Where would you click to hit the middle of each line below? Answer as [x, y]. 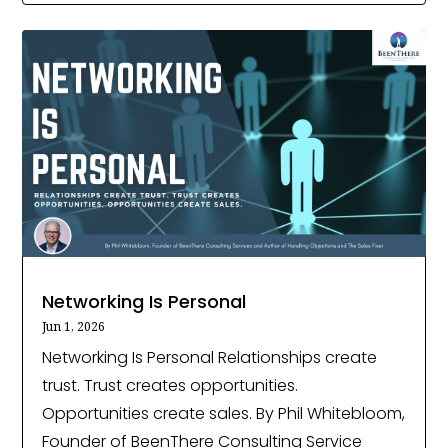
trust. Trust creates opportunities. [170, 385]
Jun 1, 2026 [74, 326]
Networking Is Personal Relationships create [210, 357]
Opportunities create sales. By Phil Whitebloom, [224, 413]
